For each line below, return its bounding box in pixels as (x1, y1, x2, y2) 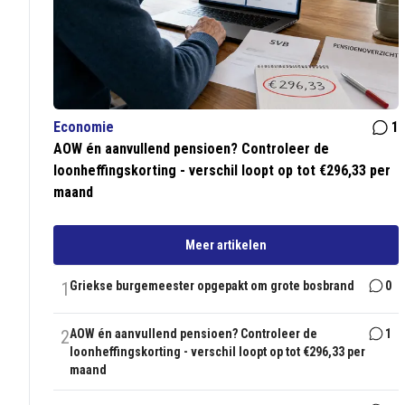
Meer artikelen (185, 238, 268, 253)
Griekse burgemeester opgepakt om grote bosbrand (70, 278, 355, 294)
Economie (53, 118, 115, 137)
